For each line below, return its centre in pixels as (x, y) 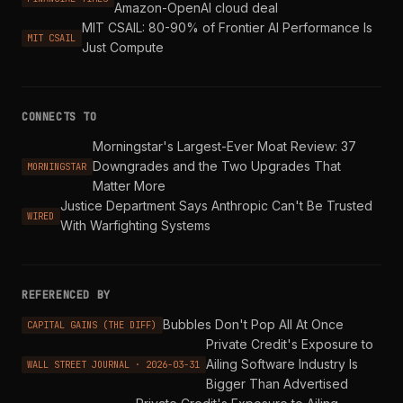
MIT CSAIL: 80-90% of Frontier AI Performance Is (227, 28)
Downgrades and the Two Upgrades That (216, 166)
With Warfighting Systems (135, 226)
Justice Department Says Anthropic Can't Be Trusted (216, 206)
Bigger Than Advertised (277, 384)
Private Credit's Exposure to (289, 345)
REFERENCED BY (66, 296)
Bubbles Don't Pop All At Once (253, 325)
